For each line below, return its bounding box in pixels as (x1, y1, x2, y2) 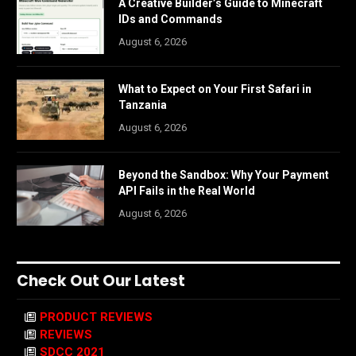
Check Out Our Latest (17, 269, 185, 292)
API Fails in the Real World (118, 184, 255, 197)
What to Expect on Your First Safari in (118, 82, 311, 95)
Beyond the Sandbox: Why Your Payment (118, 168, 329, 181)
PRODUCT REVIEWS (40, 309, 153, 324)
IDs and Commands (118, 12, 222, 25)
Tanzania (118, 98, 167, 111)
